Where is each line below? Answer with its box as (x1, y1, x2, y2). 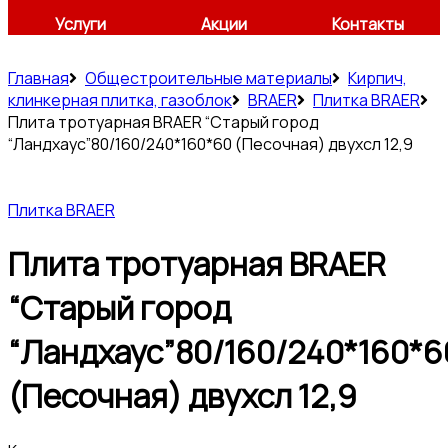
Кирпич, (348, 67, 407, 89)
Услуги (54, 13, 106, 35)
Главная (8, 67, 69, 89)
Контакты (332, 13, 404, 35)
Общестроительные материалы (85, 67, 332, 89)
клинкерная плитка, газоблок (8, 89, 232, 111)
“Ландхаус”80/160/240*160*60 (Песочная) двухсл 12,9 (8, 133, 413, 155)
